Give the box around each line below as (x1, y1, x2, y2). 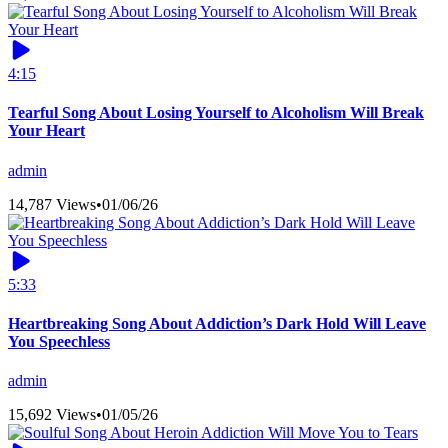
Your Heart (8, 122, 85, 140)
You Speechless (8, 332, 110, 350)
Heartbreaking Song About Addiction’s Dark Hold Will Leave (8, 314, 426, 332)
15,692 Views (8, 406, 96, 424)
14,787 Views (8, 195, 96, 213)
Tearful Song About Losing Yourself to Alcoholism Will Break (8, 104, 424, 122)
